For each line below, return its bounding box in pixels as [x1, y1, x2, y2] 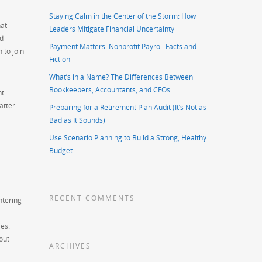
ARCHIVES [49, 241, 92, 251]
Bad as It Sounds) [49, 115, 106, 126]
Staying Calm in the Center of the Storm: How [49, 11, 196, 22]
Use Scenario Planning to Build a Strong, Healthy [49, 133, 207, 143]
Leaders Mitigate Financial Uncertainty [49, 24, 175, 35]
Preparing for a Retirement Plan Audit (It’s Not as [49, 102, 207, 113]
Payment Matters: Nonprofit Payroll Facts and [49, 42, 197, 52]
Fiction [49, 54, 71, 65]
